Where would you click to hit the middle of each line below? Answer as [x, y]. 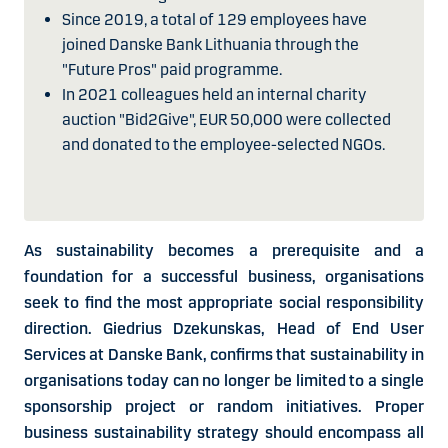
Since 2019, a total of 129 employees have [214, 20]
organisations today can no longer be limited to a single [224, 381]
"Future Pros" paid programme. [172, 70]
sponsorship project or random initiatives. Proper [224, 407]
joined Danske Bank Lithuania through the [210, 45]
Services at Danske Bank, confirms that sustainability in [224, 355]
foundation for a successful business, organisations [224, 277]
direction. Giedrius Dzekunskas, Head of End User [224, 329]
